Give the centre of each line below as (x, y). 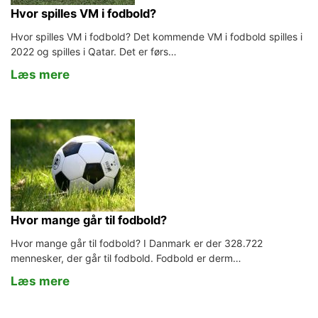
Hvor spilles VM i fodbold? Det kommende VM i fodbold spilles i (157, 37)
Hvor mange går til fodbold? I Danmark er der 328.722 (137, 243)
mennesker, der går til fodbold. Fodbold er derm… (126, 258)
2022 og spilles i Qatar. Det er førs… (94, 51)
